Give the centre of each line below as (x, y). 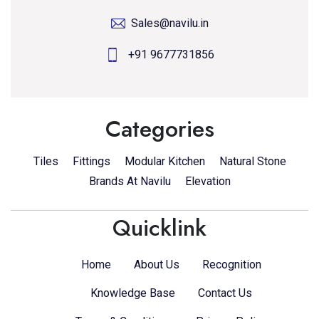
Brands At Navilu (130, 181)
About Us (156, 264)
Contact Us (225, 293)
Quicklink (159, 228)
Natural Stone (252, 161)
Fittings (91, 161)
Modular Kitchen (164, 161)
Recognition (231, 264)
